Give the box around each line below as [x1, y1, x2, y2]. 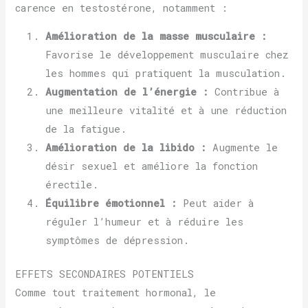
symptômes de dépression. [45, 234, 190, 247]
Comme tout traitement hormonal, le [15, 286, 217, 300]
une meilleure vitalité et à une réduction [45, 104, 287, 118]
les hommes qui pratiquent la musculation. [45, 67, 287, 80]
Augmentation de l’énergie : [45, 85, 209, 99]
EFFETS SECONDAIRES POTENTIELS [15, 267, 195, 281]
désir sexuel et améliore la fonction [45, 159, 258, 173]
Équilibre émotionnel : [45, 197, 177, 210]
